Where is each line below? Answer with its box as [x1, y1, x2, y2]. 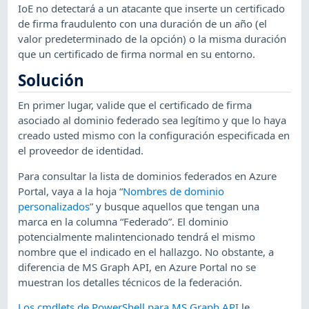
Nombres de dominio [123, 183, 225, 198]
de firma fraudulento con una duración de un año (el [18, 17, 268, 31]
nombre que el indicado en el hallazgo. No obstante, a [18, 244, 275, 259]
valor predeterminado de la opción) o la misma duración [18, 32, 287, 46]
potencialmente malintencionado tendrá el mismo [18, 229, 256, 243]
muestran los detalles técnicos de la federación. [18, 275, 243, 289]
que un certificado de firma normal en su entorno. [18, 47, 256, 61]
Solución [18, 69, 85, 91]
